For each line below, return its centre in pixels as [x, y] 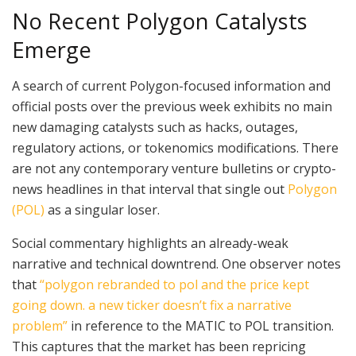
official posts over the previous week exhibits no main [172, 107]
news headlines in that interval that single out [150, 190]
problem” [40, 326]
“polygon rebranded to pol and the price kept [174, 285]
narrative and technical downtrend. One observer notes [176, 264]
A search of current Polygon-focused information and [171, 86]
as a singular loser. [102, 210]
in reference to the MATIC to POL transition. [201, 326]
